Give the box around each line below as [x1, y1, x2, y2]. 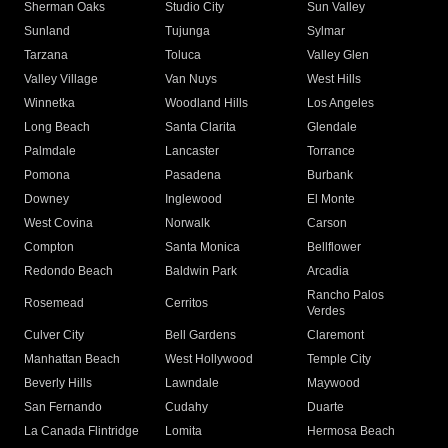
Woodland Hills [165, 96, 249, 111]
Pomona [24, 168, 70, 183]
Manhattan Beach [24, 352, 120, 367]
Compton [24, 240, 74, 255]
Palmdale [24, 144, 76, 159]
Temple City [306, 352, 371, 367]
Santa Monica [165, 240, 241, 255]
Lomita [165, 424, 203, 439]
